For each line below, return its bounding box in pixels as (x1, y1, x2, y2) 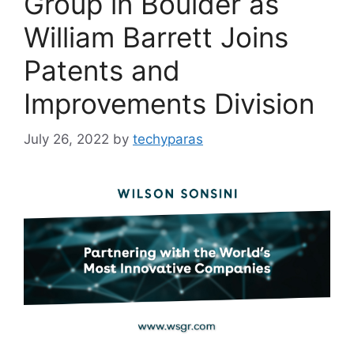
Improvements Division (24, 87, 314, 120)
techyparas (133, 130, 203, 147)
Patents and (24, 54, 180, 87)
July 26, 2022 (24, 130, 109, 147)
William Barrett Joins (24, 21, 288, 54)
